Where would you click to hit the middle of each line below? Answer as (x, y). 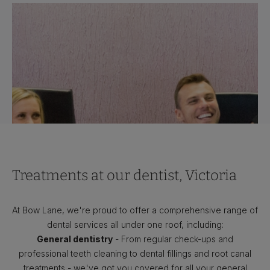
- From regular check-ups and (173, 239)
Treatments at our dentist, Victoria (124, 175)
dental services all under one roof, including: (135, 224)
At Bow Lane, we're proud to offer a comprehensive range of (135, 210)
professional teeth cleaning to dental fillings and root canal (135, 253)
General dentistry (75, 239)
